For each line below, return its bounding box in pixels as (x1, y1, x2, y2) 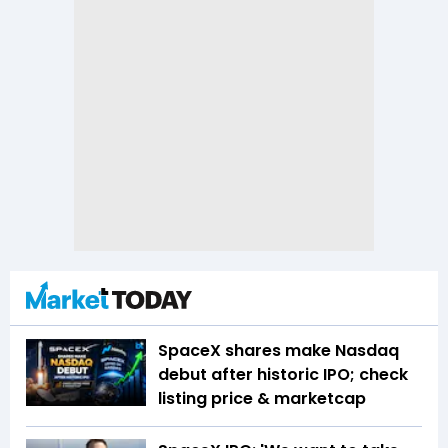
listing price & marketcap (158, 386, 366, 410)
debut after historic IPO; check (158, 362, 408, 386)
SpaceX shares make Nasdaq (158, 338, 399, 362)
